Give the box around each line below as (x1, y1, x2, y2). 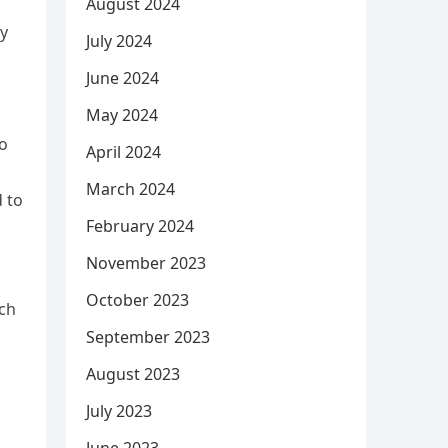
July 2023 (86, 400, 152, 422)
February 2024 (86, 215, 194, 237)
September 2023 (86, 326, 210, 348)
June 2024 (86, 67, 159, 89)
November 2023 (86, 252, 206, 274)
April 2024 (86, 141, 161, 163)
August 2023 (86, 363, 180, 385)
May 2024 (86, 104, 158, 126)
